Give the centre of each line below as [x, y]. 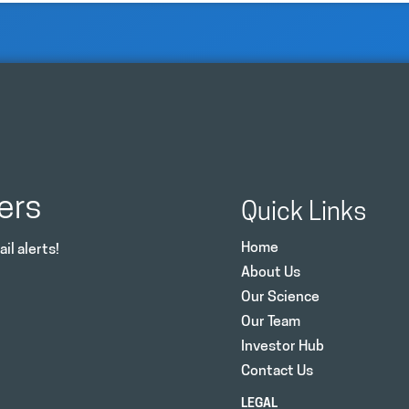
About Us [271, 273]
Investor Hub [283, 346]
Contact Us [277, 371]
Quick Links [304, 213]
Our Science [280, 297]
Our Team [271, 322]
